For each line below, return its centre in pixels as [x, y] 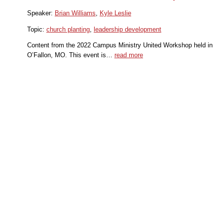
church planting [68, 29]
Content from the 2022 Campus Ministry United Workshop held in [120, 45]
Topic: [37, 29]
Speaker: [41, 13]
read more [129, 55]
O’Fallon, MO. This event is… [71, 55]
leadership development [127, 29]
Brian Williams [75, 13]
